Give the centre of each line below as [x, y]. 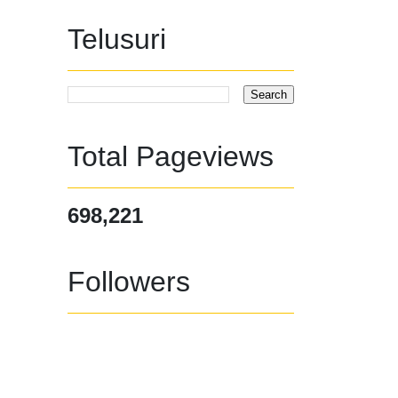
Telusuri [117, 39]
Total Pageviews [171, 156]
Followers [129, 281]
